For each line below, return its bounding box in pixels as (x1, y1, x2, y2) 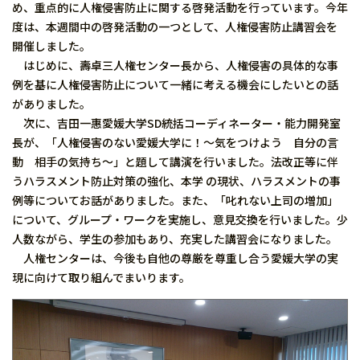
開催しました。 (12, 38, 91, 54)
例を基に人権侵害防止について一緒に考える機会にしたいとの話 (12, 76, 338, 92)
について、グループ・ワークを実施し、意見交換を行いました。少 (12, 211, 348, 227)
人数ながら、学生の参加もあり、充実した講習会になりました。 (12, 231, 337, 247)
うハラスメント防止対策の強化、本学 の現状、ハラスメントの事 (12, 173, 341, 189)
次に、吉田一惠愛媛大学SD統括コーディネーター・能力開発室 (12, 115, 341, 131)
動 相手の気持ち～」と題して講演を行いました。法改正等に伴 (12, 153, 338, 170)
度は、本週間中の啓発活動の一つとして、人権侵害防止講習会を (12, 18, 337, 35)
